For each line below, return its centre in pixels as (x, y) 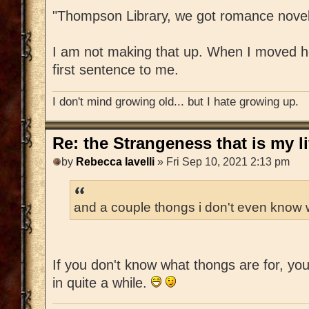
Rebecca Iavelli (115, 161)
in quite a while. (102, 282)
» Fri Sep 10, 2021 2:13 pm (222, 161)
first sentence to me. (116, 70)
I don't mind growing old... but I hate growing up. (176, 101)
